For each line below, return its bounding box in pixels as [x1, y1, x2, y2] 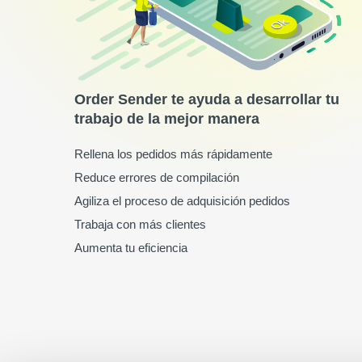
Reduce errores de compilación [74, 170, 239, 185]
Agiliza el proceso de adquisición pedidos [74, 194, 290, 208]
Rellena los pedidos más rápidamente [74, 147, 272, 162]
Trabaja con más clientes [74, 217, 206, 232]
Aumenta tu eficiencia [74, 241, 187, 255]
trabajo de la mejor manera [74, 111, 259, 128]
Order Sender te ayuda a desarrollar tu [74, 91, 339, 108]
